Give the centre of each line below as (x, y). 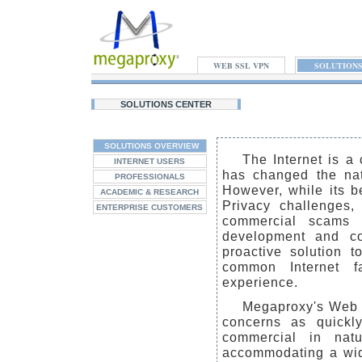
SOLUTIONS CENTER (166, 104)
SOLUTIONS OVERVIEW (151, 146)
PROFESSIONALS (149, 177)
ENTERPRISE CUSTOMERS (149, 207)
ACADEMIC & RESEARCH (149, 192)
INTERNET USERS (149, 161)
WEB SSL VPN (241, 65)
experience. (260, 282)
